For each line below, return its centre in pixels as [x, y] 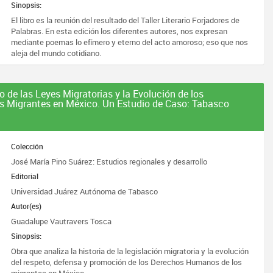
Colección [27, 146]
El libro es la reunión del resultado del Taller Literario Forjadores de [126, 20]
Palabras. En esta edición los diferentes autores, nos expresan [119, 31]
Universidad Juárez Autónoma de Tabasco [85, 191]
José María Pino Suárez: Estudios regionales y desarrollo [109, 161]
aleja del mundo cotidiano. [56, 53]
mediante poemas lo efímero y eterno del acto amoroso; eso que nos [130, 42]
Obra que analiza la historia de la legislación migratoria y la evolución [130, 251]
